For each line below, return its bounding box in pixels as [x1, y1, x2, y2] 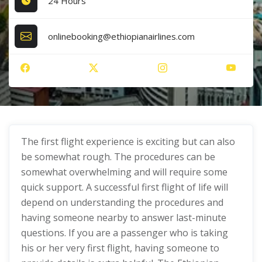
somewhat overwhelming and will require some [21, 166, 227, 178]
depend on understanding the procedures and [21, 196, 223, 209]
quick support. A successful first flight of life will [21, 181, 228, 194]
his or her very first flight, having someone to [21, 242, 219, 254]
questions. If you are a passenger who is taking [21, 226, 228, 239]
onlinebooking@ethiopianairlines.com [48, 30, 195, 42]
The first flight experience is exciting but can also [21, 135, 235, 148]
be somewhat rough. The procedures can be [21, 150, 215, 163]
